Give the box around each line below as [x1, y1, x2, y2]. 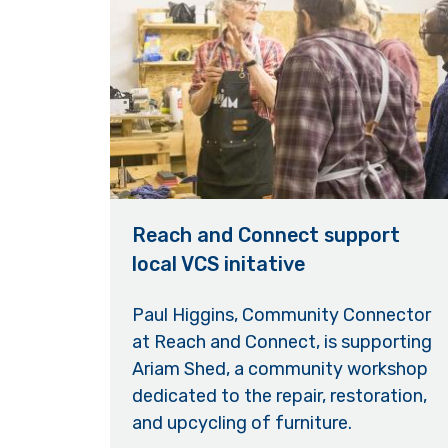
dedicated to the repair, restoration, [132, 385, 428, 408]
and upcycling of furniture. [132, 412, 353, 435]
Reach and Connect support [132, 222, 401, 247]
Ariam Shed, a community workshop [132, 358, 429, 381]
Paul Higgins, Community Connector [132, 304, 432, 327]
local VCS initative [132, 251, 306, 276]
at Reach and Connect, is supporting [132, 331, 433, 354]
